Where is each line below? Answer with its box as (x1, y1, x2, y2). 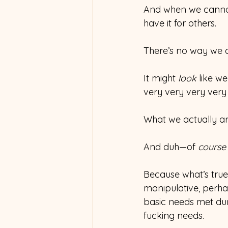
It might (144, 72, 178, 84)
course (198, 140, 226, 153)
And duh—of (144, 140, 198, 153)
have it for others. (144, 17, 216, 29)
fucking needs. (144, 209, 204, 221)
